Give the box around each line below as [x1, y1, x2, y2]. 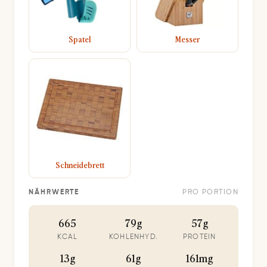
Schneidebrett [55, 159, 104, 170]
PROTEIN [182, 233, 216, 241]
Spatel [69, 33, 91, 45]
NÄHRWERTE [29, 188, 80, 196]
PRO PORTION [182, 188, 238, 196]
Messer [175, 33, 200, 45]
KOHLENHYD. [108, 233, 158, 241]
